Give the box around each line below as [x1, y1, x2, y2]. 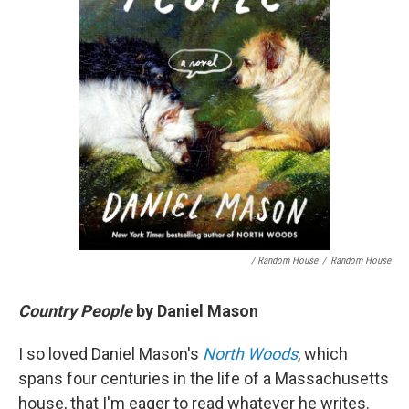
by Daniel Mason [132, 301, 258, 321]
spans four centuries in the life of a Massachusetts [18, 369, 389, 389]
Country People [18, 301, 132, 321]
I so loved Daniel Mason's [18, 344, 203, 364]
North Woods [203, 344, 298, 364]
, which [298, 344, 348, 364]
